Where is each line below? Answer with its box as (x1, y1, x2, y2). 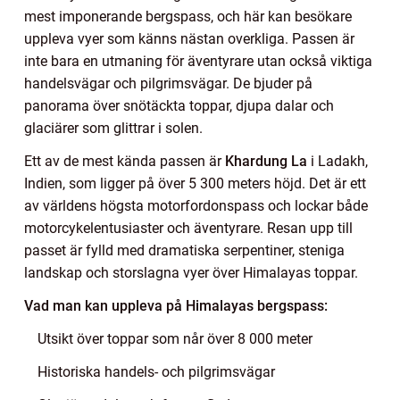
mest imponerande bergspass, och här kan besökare (24, 8, 352, 26)
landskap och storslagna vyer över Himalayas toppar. (24, 264, 358, 282)
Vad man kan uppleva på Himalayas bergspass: (24, 297, 328, 315)
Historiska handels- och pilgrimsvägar (37, 363, 275, 381)
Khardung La (225, 153, 307, 171)
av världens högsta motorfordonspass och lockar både (24, 197, 368, 215)
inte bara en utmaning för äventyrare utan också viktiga (24, 53, 372, 71)
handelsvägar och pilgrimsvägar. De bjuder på (24, 75, 312, 93)
